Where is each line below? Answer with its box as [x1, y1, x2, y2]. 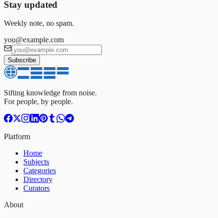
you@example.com [4, 36, 64, 44]
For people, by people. [4, 97, 73, 106]
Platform [4, 132, 30, 141]
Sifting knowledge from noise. [4, 89, 97, 97]
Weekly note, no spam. [4, 19, 74, 28]
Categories [23, 166, 56, 175]
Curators [23, 184, 50, 193]
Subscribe [8, 56, 36, 64]
